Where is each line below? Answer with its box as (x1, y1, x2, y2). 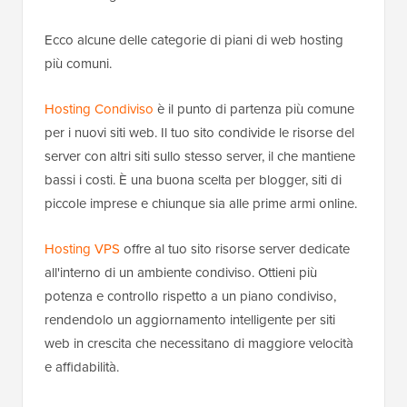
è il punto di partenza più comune (154, 99, 354, 120)
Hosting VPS (45, 239, 120, 260)
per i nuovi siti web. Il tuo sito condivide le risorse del (45, 123, 354, 144)
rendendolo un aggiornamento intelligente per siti (45, 310, 335, 331)
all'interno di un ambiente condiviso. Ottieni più (45, 263, 317, 283)
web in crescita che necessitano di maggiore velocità (45, 333, 353, 354)
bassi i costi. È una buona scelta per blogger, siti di (45, 170, 342, 191)
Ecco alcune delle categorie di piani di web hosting (45, 30, 343, 51)
